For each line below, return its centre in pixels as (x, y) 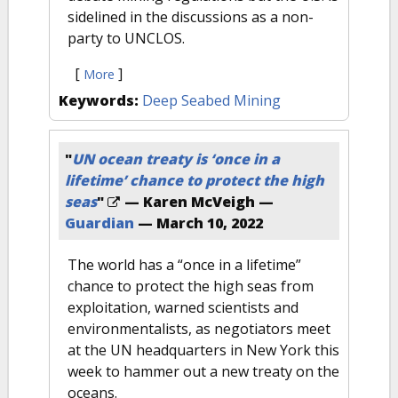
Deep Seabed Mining (211, 100)
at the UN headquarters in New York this (203, 350)
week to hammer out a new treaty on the (203, 371)
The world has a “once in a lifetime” (184, 265)
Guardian (99, 223)
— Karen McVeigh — (197, 202)
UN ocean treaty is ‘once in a (176, 159)
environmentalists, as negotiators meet (199, 329)
